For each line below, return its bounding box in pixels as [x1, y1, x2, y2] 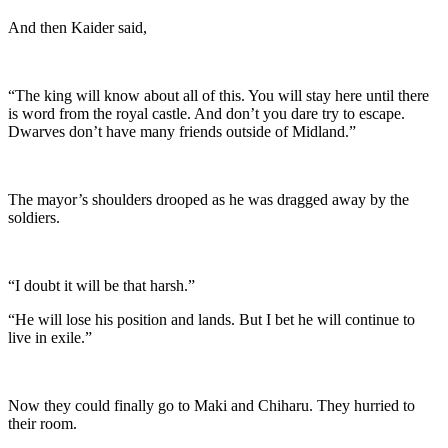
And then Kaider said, [8, 18, 147, 36]
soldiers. [8, 208, 60, 226]
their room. [8, 414, 77, 432]
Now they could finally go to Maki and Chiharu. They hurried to [8, 396, 415, 414]
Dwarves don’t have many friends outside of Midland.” [8, 122, 356, 140]
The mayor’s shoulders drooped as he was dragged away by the [8, 190, 409, 208]
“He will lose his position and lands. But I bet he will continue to [8, 310, 415, 328]
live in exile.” [8, 328, 92, 346]
